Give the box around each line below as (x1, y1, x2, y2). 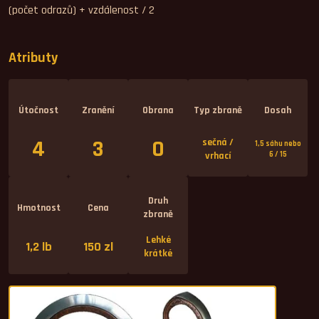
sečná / (202, 135, 234, 149)
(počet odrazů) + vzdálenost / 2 (9, 3, 155, 18)
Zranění (82, 103, 115, 117)
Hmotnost (16, 201, 61, 214)
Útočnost (19, 103, 58, 117)
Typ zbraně (194, 103, 242, 117)
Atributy (9, 48, 58, 67)
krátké (144, 246, 172, 260)
